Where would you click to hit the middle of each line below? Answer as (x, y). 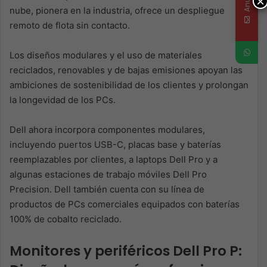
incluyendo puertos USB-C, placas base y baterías (115, 145)
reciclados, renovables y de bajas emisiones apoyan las (126, 70)
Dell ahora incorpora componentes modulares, (107, 130)
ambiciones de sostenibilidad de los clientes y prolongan (129, 85)
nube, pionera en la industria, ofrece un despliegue (117, 11)
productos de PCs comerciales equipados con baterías (125, 204)
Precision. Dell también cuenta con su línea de (107, 190)
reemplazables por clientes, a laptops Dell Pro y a (114, 160)
